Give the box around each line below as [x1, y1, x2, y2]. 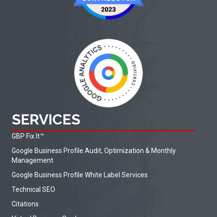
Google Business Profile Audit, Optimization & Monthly [12, 146, 176, 155]
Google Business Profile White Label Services [12, 170, 148, 179]
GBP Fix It [12, 132, 40, 140]
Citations [12, 200, 39, 208]
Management [12, 156, 53, 164]
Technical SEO [12, 185, 55, 193]
